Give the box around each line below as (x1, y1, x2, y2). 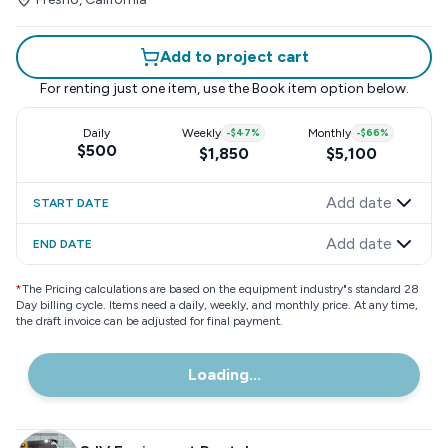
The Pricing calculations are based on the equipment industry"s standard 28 (22, 282, 419, 296)
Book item (251, 80, 317, 97)
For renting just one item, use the (39, 80, 249, 97)
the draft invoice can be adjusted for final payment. (16, 314, 283, 328)
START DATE (33, 196, 109, 210)
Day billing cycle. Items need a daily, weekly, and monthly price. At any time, (16, 298, 418, 312)
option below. (316, 80, 409, 97)
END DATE (33, 237, 92, 251)
